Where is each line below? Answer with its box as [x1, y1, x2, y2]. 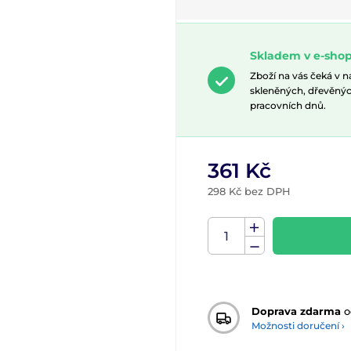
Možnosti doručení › [251, 319, 345, 331]
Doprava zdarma [251, 304, 341, 317]
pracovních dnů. [250, 100, 326, 111]
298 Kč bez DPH [208, 185, 291, 197]
